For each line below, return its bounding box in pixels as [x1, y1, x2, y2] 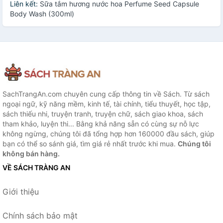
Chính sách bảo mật [2, 210, 78, 221]
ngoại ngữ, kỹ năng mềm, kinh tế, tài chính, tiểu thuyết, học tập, [2, 99, 211, 108]
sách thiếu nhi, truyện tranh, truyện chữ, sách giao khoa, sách [2, 109, 203, 118]
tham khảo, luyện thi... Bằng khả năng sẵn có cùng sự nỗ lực [2, 119, 199, 128]
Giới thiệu [2, 186, 39, 197]
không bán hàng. [2, 149, 60, 158]
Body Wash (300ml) [10, 9, 74, 18]
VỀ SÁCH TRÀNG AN [2, 163, 70, 172]
